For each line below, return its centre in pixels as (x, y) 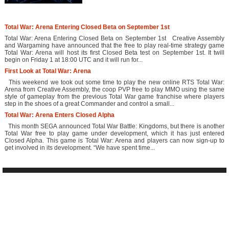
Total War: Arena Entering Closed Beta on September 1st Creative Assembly (114, 39)
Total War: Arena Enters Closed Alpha (60, 115)
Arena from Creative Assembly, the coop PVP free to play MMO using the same (114, 90)
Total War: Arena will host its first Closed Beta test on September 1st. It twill (114, 53)
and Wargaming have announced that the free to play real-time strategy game (114, 46)
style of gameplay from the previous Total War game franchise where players (114, 97)
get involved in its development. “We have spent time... (80, 148)
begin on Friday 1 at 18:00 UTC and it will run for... (74, 60)
